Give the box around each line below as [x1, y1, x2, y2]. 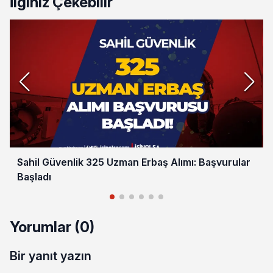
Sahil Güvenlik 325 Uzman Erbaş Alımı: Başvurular [17, 155, 250, 168]
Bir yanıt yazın [10, 248, 91, 263]
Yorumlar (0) [10, 218, 94, 236]
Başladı [17, 170, 51, 183]
